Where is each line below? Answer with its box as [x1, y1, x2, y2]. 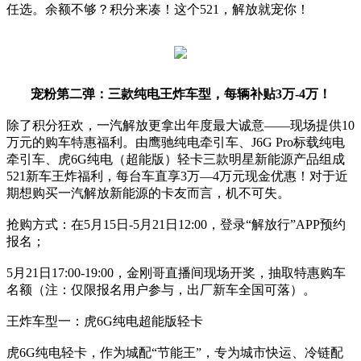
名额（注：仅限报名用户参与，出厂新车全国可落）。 [6, 283, 316, 297]
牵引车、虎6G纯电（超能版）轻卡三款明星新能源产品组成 [6, 152, 345, 167]
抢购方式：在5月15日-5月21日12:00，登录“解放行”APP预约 [6, 218, 346, 232]
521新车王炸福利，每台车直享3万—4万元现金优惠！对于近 [6, 169, 348, 184]
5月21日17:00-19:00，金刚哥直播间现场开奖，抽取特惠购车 [6, 266, 346, 280]
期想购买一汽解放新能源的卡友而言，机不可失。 [6, 186, 290, 201]
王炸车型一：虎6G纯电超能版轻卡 [6, 314, 203, 329]
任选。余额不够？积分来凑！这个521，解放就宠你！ [6, 2, 309, 17]
